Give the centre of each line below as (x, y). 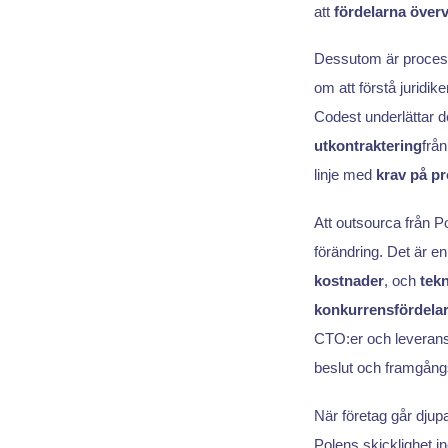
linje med (344, 175)
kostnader (348, 281)
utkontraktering (367, 146)
